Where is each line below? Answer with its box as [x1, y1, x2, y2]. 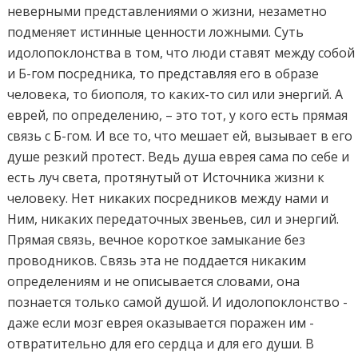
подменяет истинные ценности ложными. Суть [7, 22, 304, 41]
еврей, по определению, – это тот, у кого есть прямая [7, 105, 348, 124]
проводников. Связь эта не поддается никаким [7, 251, 307, 269]
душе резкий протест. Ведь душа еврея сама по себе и [7, 147, 350, 165]
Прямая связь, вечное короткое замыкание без [7, 230, 306, 249]
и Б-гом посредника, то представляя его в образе [7, 64, 320, 82]
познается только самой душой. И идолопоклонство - [7, 292, 348, 311]
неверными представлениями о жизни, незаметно [7, 2, 328, 20]
